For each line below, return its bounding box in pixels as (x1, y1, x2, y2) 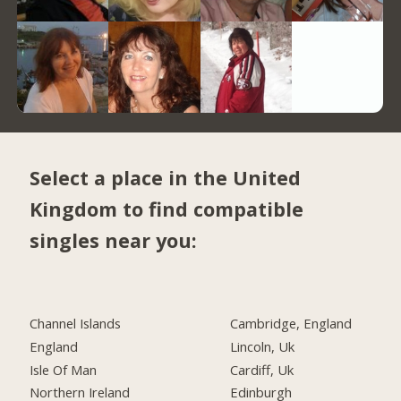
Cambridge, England (230, 313, 353, 332)
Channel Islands (30, 313, 122, 332)
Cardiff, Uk (230, 360, 294, 379)
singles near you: (30, 227, 198, 254)
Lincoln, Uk (230, 337, 295, 355)
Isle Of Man (30, 360, 98, 379)
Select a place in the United (30, 165, 302, 192)
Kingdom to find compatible (30, 196, 304, 223)
